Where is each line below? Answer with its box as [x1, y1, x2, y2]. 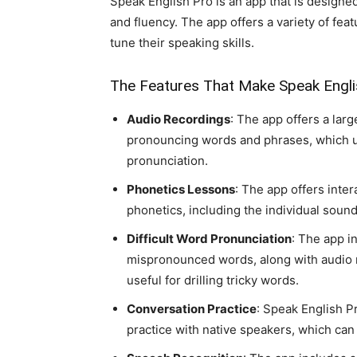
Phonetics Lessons [127, 182, 235, 197]
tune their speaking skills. [110, 35, 254, 50]
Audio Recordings [127, 112, 230, 127]
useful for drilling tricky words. [127, 273, 299, 288]
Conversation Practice [127, 301, 257, 316]
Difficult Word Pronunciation [127, 231, 292, 246]
